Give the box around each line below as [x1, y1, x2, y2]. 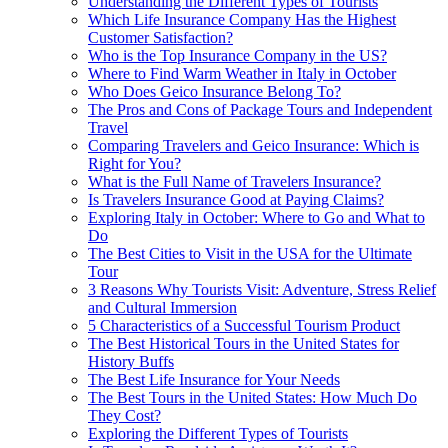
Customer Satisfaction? [88, 28, 233, 46]
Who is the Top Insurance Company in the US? [88, 46, 387, 64]
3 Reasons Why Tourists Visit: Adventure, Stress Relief [88, 280, 436, 298]
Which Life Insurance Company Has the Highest [88, 10, 396, 28]
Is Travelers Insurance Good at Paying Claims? [88, 190, 384, 208]
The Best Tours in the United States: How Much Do [88, 388, 417, 406]
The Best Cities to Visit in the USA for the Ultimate [88, 244, 412, 262]
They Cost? [88, 406, 161, 424]
